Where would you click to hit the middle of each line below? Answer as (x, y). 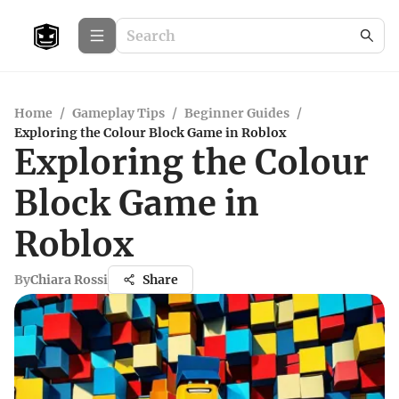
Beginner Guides (237, 113)
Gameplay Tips (118, 113)
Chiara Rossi (69, 280)
